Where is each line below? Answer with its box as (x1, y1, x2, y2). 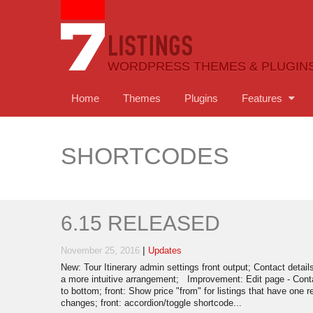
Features (242, 92, 285, 104)
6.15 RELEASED (61, 212, 220, 235)
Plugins (184, 92, 218, 104)
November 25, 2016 (61, 246, 140, 256)
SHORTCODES (61, 143, 229, 170)
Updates (148, 246, 182, 256)
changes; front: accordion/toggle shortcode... (61, 298, 242, 309)
